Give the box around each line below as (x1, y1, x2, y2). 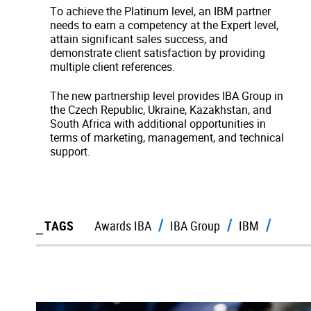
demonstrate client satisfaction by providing (50, 44, 265, 60)
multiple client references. (50, 58, 175, 74)
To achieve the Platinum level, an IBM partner (50, 3, 271, 19)
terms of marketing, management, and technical (50, 129, 284, 145)
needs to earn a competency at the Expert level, (50, 17, 278, 33)
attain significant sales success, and (50, 31, 228, 47)
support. (50, 143, 90, 159)
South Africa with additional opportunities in (50, 115, 266, 131)
